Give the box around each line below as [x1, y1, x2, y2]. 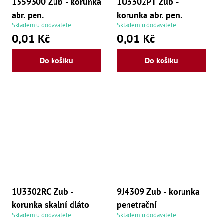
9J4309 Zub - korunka [117, 185, 200, 197]
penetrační [117, 199, 157, 210]
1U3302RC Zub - [12, 185, 73, 197]
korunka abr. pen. [117, 9, 182, 20]
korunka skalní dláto [12, 199, 89, 210]
